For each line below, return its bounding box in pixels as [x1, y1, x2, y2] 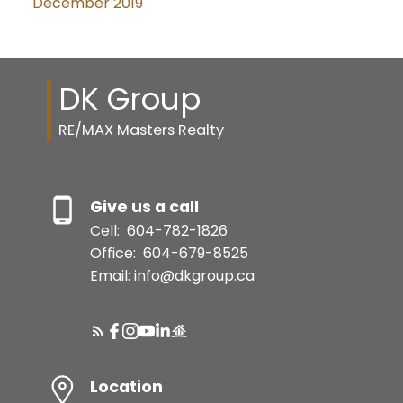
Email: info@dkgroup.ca [89, 264, 255, 286]
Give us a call [89, 195, 199, 218]
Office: [89, 242, 139, 264]
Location [89, 375, 163, 398]
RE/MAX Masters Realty [58, 120, 224, 141]
